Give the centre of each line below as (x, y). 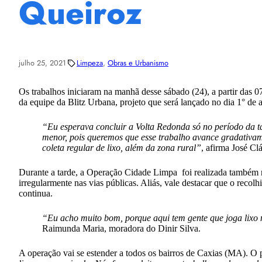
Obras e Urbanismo (138, 63)
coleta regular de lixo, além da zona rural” (122, 147)
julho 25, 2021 (42, 63)
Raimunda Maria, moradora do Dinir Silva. (121, 228)
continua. (36, 193)
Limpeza (90, 63)
